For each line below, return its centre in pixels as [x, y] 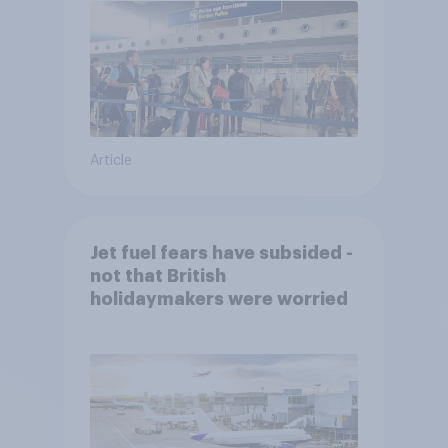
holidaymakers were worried [218, 298]
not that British [157, 275]
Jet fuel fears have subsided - [221, 252]
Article [110, 160]
